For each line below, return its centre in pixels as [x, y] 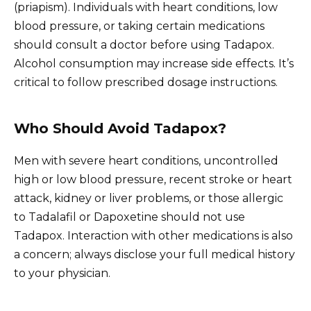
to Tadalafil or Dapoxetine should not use [129, 217]
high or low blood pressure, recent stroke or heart [153, 179]
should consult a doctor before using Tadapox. [144, 44]
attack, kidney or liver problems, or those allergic [149, 198]
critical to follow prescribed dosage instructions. [146, 82]
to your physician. [62, 273]
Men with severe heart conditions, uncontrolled [146, 160]
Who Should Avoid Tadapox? [120, 128]
